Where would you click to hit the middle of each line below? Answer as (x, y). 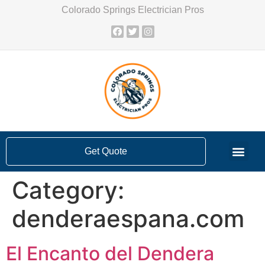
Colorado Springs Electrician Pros (132, 10)
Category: (68, 190)
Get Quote (106, 151)
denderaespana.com (128, 218)
